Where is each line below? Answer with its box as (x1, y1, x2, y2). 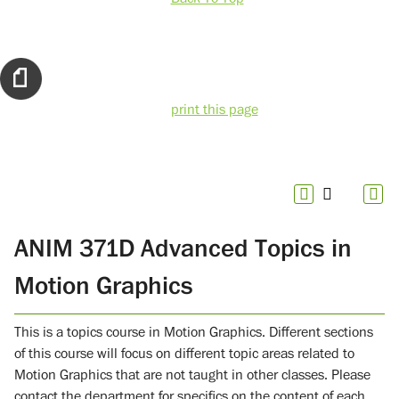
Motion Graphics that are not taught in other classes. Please (14, 365, 370, 384)
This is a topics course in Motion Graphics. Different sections (14, 322, 373, 341)
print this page (170, 101, 258, 119)
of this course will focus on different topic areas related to (14, 344, 354, 362)
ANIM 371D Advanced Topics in (14, 232, 352, 264)
